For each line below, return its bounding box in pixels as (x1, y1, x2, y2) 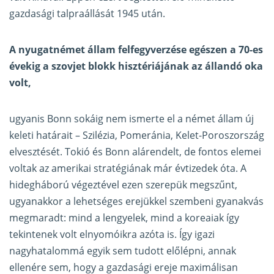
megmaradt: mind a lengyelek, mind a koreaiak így (9, 211, 239, 225)
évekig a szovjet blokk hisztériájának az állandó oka (9, 59, 263, 73)
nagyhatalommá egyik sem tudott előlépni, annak (9, 244, 236, 258)
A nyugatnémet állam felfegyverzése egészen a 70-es (9, 43, 263, 57)
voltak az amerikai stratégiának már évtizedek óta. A (9, 161, 246, 176)
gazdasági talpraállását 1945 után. (9, 7, 165, 21)
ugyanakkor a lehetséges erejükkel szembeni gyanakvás (9, 194, 264, 209)
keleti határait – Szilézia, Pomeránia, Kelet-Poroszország (9, 128, 264, 143)
